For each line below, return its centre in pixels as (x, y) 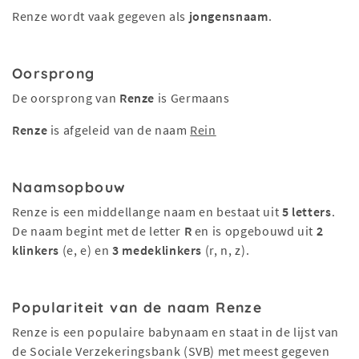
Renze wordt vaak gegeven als (101, 16)
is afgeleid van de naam (119, 130)
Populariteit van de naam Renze (137, 307)
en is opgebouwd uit (254, 231)
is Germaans (192, 98)
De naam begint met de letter (98, 231)
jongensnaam (228, 16)
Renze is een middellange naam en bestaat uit (147, 212)
